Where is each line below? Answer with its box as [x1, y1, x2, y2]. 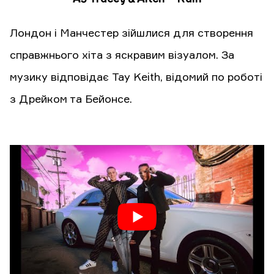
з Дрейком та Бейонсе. [10, 94, 132, 106]
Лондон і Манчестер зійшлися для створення [10, 28, 253, 40]
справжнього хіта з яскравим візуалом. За [10, 50, 234, 62]
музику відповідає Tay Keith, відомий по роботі [10, 72, 262, 84]
